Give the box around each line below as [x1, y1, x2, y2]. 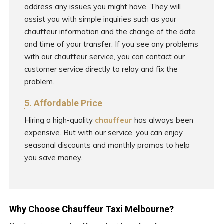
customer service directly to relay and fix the [24, 64, 178, 74]
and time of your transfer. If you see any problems [24, 39, 198, 49]
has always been [132, 115, 193, 125]
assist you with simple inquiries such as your [24, 14, 176, 24]
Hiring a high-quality [24, 115, 95, 125]
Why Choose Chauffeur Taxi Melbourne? [9, 203, 174, 214]
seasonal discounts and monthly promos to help [24, 140, 190, 150]
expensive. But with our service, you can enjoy [24, 127, 183, 137]
